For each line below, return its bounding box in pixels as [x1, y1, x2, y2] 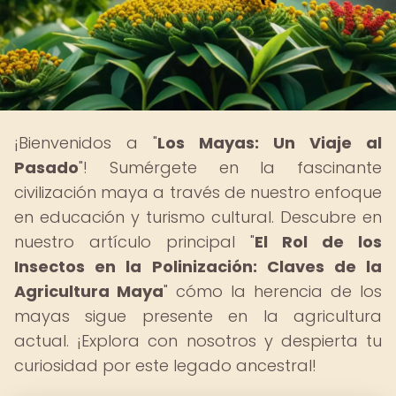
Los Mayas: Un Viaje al [157, 132, 382, 154]
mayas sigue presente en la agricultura [14, 305, 382, 327]
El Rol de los [255, 231, 382, 253]
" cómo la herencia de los [164, 280, 382, 302]
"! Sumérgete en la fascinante [79, 156, 382, 179]
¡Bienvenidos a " [14, 132, 157, 154]
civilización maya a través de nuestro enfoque [14, 181, 382, 203]
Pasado [14, 156, 79, 179]
